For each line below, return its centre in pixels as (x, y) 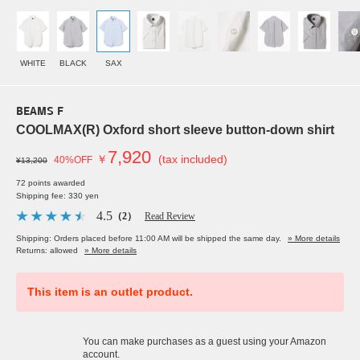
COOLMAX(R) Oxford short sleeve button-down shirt (175, 130)
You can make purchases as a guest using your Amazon (205, 342)
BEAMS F (40, 112)
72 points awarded (51, 183)
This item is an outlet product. (110, 292)
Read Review (170, 217)
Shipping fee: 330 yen (57, 196)
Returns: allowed (47, 251)
